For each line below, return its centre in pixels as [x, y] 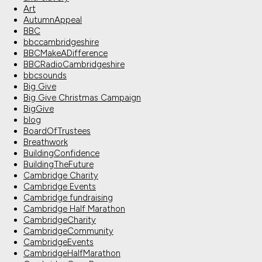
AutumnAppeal [53, 20]
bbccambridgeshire [61, 42]
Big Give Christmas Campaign [82, 98]
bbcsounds [45, 76]
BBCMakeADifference [65, 54]
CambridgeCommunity [68, 231]
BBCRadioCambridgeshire [74, 65]
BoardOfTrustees [57, 131]
